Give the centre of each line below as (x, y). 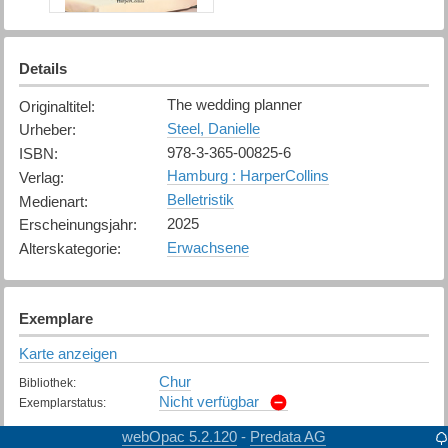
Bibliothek (45, 382)
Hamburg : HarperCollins (247, 176)
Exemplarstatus (60, 402)
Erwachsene (207, 247)
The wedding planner (234, 105)
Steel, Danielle (213, 128)
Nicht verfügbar (208, 401)
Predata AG (288, 436)
